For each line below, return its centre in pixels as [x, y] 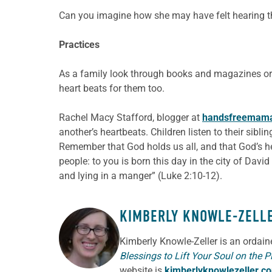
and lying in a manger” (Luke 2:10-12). [141, 175]
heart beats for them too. [112, 88]
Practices [79, 44]
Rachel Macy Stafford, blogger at [131, 117]
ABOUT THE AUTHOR [119, 233]
